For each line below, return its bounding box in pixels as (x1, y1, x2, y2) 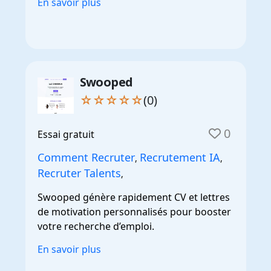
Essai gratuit (37, 127, 94, 141)
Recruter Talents (37, 165, 121, 180)
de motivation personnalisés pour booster (37, 204, 231, 218)
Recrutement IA (139, 149, 220, 165)
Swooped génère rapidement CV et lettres (37, 190, 230, 204)
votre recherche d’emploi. (37, 219, 154, 233)
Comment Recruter (37, 149, 135, 165)
